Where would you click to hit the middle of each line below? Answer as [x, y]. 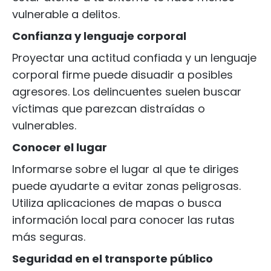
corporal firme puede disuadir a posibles [122, 75]
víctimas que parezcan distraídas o [109, 109]
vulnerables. [44, 126]
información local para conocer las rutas [123, 220]
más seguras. [49, 237]
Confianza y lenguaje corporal [99, 36]
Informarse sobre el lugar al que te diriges [126, 169]
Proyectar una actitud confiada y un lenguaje [134, 58]
